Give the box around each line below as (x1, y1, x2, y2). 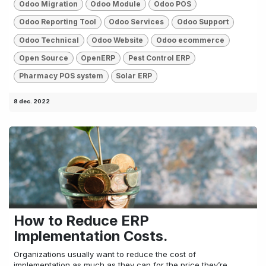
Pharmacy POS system (18, 71, 103, 81)
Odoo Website (91, 35, 144, 45)
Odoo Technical (18, 35, 79, 45)
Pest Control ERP (128, 53, 190, 63)
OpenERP (81, 53, 116, 63)
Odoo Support (176, 17, 229, 27)
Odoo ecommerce (156, 35, 224, 45)
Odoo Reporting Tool (18, 17, 96, 27)
